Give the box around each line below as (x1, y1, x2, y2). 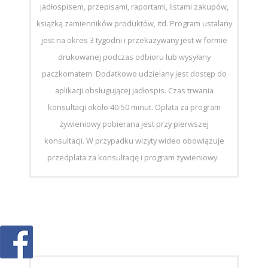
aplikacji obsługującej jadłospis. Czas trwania (54, 84, 214, 96)
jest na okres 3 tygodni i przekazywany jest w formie (41, 34, 227, 45)
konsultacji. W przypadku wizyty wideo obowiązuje (44, 135, 224, 146)
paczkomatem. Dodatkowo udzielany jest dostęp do (41, 68, 227, 79)
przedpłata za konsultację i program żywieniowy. (47, 151, 221, 163)
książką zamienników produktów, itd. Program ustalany (36, 17, 232, 29)
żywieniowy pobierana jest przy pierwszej (59, 118, 209, 129)
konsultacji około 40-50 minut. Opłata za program (47, 101, 221, 112)
